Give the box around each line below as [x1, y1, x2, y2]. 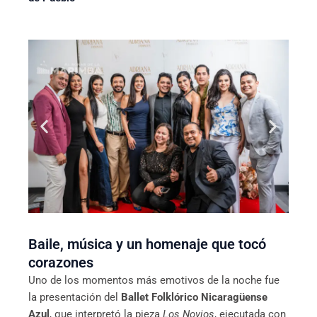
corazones [28, 253, 93, 271]
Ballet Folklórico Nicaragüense [121, 290, 267, 304]
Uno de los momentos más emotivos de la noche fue [28, 273, 279, 287]
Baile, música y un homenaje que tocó [28, 235, 266, 253]
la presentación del [28, 290, 121, 304]
